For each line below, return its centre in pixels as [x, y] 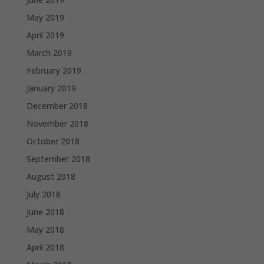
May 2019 [45, 17]
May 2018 [45, 229]
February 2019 [54, 70]
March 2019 [49, 52]
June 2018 [45, 212]
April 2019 [45, 35]
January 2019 [51, 88]
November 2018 [57, 123]
